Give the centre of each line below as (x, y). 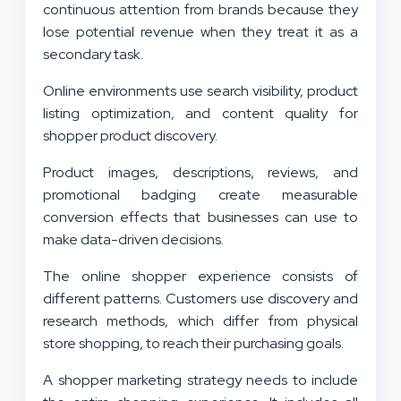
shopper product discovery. (132, 136)
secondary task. (97, 55)
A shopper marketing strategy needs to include (200, 380)
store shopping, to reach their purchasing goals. (195, 344)
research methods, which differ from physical (200, 321)
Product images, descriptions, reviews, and (200, 173)
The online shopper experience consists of (200, 277)
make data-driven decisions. (137, 240)
